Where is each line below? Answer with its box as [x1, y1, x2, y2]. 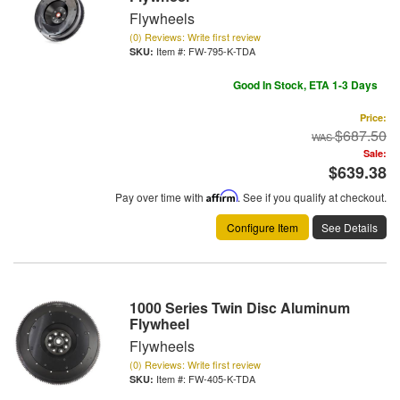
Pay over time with [115, 189, 206, 205]
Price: [360, 111, 387, 125]
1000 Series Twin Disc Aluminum [129, 297, 350, 319]
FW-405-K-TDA [188, 371, 255, 387]
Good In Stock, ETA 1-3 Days [233, 77, 378, 94]
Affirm [206, 189, 237, 204]
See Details [321, 220, 378, 236]
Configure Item [227, 220, 298, 236]
